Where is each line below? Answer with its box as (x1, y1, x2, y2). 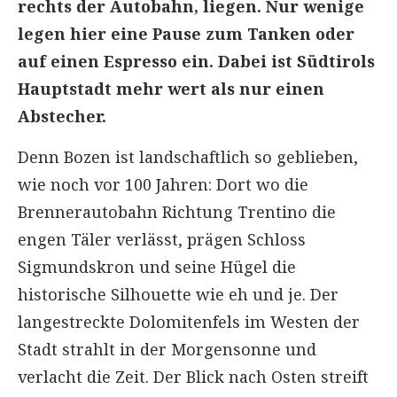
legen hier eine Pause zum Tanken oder (18, 22, 354, 44)
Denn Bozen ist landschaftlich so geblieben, (18, 145, 358, 167)
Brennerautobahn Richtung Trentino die (18, 200, 336, 222)
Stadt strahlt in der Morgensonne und (18, 338, 316, 360)
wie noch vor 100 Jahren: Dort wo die (18, 173, 308, 195)
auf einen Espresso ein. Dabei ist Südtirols (18, 50, 375, 72)
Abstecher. (18, 105, 106, 127)
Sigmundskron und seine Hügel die (18, 255, 296, 277)
